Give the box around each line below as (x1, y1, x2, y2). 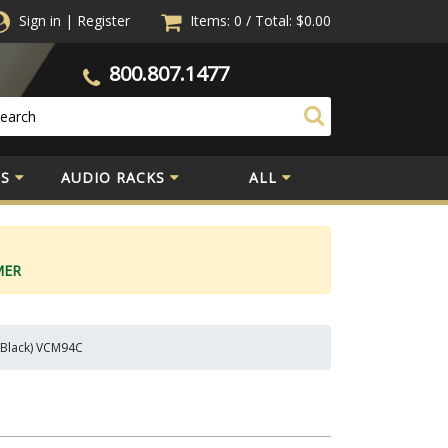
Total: (255, 11, 292, 30)
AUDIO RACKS (61, 167, 165, 187)
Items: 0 (190, 11, 246, 30)
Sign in (19, 11, 61, 30)
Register (77, 11, 130, 30)
